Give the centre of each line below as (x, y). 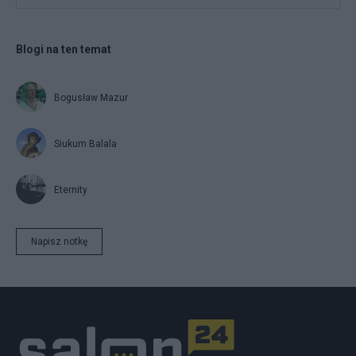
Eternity (71, 190)
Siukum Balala (85, 143)
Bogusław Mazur (91, 97)
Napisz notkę (59, 241)
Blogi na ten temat (64, 49)
